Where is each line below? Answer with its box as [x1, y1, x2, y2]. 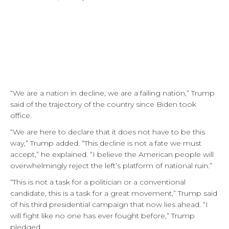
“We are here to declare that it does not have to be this [10, 127, 205, 136]
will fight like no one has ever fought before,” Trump [10, 211, 195, 220]
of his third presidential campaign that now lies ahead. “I [10, 199, 208, 209]
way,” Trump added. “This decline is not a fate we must [10, 138, 201, 148]
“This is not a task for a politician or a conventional [10, 177, 186, 187]
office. [10, 110, 32, 120]
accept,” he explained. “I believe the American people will [10, 149, 214, 159]
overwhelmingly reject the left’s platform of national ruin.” [10, 161, 212, 170]
